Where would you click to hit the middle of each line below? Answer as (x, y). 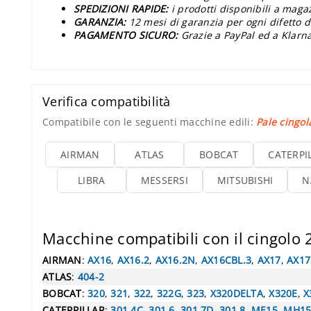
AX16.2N (175, 260)
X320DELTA (236, 293)
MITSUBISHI (245, 180)
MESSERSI (164, 180)
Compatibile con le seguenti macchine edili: (149, 121)
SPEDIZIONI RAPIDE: (121, 8)
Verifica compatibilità (107, 101)
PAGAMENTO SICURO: (126, 35)
